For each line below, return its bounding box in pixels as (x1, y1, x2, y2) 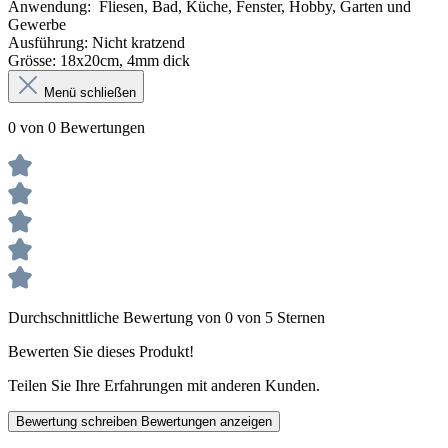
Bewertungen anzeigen (141, 414, 272, 430)
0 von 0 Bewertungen (8, 119, 145, 137)
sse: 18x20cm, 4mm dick (33, 52, 190, 70)
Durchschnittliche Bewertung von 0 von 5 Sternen (8, 309, 325, 327)
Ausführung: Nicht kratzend (8, 34, 185, 52)
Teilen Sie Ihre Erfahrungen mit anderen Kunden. (8, 377, 320, 395)
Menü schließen (44, 85, 136, 101)
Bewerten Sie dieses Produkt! (8, 343, 194, 361)
